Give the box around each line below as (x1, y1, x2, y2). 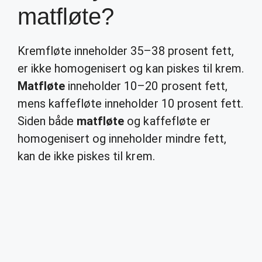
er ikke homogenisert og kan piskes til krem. (18, 61, 244, 75)
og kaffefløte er (124, 114, 211, 128)
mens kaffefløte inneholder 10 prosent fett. (18, 96, 243, 111)
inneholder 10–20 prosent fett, (65, 79, 227, 93)
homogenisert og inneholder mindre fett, (18, 132, 226, 146)
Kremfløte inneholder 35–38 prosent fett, (18, 44, 234, 58)
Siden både (18, 114, 77, 128)
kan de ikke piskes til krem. (18, 149, 155, 163)
